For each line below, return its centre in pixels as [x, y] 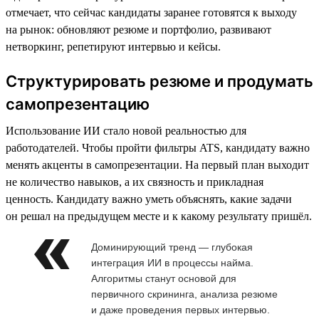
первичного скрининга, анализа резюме [184, 294]
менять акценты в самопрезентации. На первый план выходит [157, 164]
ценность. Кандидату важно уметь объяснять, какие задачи [149, 199]
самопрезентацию [78, 104]
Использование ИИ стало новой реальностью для [126, 130]
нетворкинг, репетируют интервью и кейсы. [113, 46]
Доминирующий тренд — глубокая [172, 247]
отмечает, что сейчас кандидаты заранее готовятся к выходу [151, 12]
